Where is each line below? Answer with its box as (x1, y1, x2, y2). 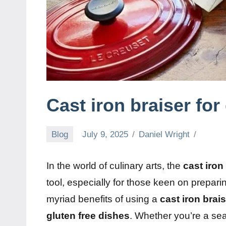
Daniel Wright (139, 129, 190, 139)
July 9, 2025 (82, 129, 129, 139)
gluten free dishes (46, 210, 130, 221)
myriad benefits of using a (46, 194, 160, 205)
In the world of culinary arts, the (46, 160, 183, 172)
